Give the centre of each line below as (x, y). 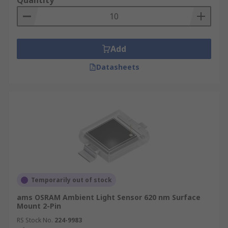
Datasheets (118, 67)
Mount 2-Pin (39, 206)
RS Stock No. (35, 220)
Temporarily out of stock (72, 180)
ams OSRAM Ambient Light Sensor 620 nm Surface (109, 197)
